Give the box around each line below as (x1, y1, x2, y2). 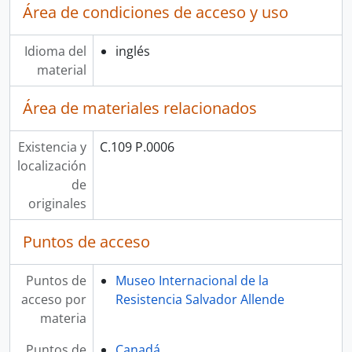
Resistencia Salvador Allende (115, 291, 284, 308)
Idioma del (24, 42, 86, 60)
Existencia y (17, 138, 86, 156)
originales (27, 195, 86, 212)
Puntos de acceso (23, 231, 150, 252)
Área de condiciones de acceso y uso (23, 2, 288, 23)
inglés (115, 42, 150, 60)
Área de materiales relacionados (23, 97, 257, 119)
